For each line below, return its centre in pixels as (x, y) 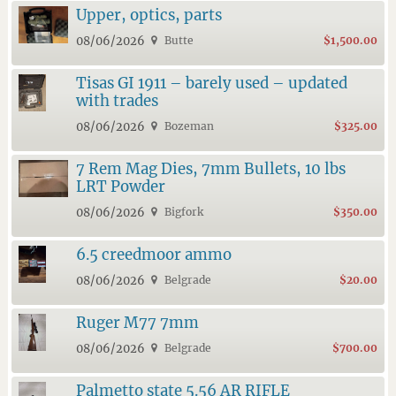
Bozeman (188, 126)
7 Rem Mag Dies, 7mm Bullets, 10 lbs (210, 168)
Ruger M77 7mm (137, 322)
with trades (117, 100)
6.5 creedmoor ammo (153, 254)
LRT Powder (120, 186)
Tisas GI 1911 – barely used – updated (211, 83)
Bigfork (183, 211)
